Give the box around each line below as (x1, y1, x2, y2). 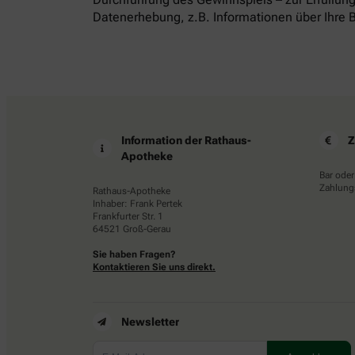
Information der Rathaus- (121, 133, 251, 147)
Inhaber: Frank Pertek (93, 197, 182, 209)
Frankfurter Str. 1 (93, 210, 163, 222)
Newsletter (121, 315, 179, 328)
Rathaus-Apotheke (93, 185, 170, 197)
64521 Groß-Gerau (93, 223, 171, 235)
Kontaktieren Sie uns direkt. (93, 261, 216, 273)
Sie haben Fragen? (93, 248, 176, 260)
